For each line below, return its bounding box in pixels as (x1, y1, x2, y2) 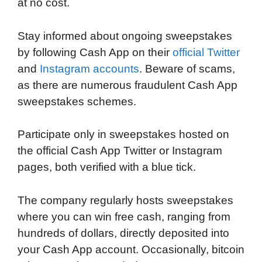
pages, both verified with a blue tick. (18, 161, 196, 174)
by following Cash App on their (18, 46, 173, 58)
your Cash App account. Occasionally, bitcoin (18, 243, 244, 256)
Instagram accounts (40, 62, 139, 75)
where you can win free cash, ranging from (18, 210, 230, 223)
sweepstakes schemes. (18, 95, 136, 108)
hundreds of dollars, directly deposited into (18, 226, 229, 239)
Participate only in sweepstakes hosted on (18, 128, 229, 141)
